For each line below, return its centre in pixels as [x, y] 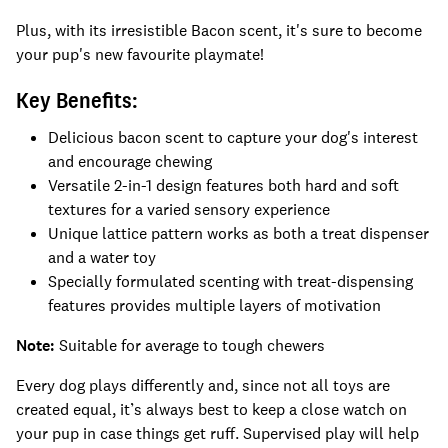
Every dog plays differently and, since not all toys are [203, 385]
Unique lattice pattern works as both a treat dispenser [238, 233]
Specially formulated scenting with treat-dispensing [230, 281]
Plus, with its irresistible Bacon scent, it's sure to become [219, 30]
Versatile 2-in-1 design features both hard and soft [223, 185]
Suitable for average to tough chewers [192, 345]
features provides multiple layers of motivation [214, 305]
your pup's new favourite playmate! [140, 54]
